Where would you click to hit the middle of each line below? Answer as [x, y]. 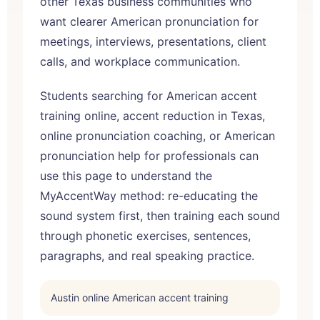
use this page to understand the [126, 175]
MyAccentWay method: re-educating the [149, 195]
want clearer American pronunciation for [149, 21]
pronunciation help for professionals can [149, 155]
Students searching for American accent [149, 95]
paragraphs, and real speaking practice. [147, 255]
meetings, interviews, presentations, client [153, 41]
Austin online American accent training [140, 297]
